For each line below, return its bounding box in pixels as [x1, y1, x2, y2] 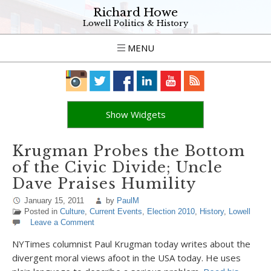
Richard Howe [93, 5, 178, 19]
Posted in [24, 207, 60, 216]
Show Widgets [105, 108, 166, 120]
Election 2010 [147, 207, 195, 216]
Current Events [90, 207, 142, 216]
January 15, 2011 [24, 196, 84, 205]
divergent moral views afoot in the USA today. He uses [12, 252, 241, 264]
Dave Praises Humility [12, 175, 196, 192]
